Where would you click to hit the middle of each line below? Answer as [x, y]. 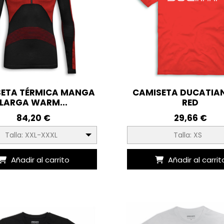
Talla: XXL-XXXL [31, 135]
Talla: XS [188, 135]
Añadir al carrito [40, 159]
